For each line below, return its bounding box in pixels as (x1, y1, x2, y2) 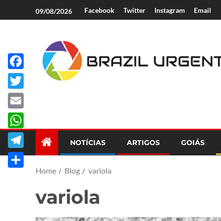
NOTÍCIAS (70, 138, 106, 147)
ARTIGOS (127, 138, 160, 147)
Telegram (8, 151, 38, 160)
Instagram (154, 6, 185, 15)
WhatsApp (8, 131, 45, 141)
